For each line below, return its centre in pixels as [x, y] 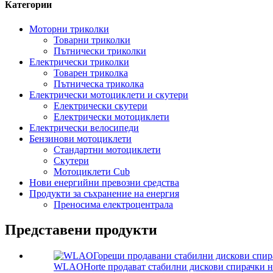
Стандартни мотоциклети [107, 149]
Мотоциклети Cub [92, 171]
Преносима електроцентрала [113, 204]
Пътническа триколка [99, 83]
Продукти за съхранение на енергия [104, 193]
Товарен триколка [91, 73]
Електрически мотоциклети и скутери [109, 94]
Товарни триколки [92, 40]
